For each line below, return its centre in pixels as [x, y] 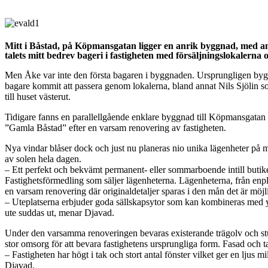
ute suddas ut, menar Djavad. [60, 213]
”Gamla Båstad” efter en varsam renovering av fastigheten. [115, 128]
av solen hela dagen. [43, 159]
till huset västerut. [38, 97]
